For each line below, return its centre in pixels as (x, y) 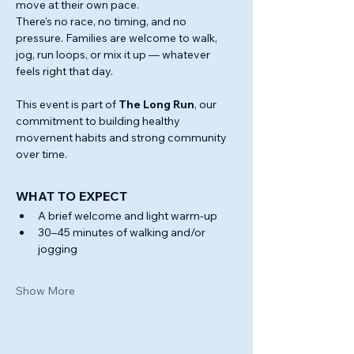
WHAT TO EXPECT (73, 196)
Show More (45, 291)
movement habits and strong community (122, 137)
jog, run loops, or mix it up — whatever (114, 55)
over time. (41, 154)
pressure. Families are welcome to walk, (118, 38)
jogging (58, 249)
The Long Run (156, 104)
